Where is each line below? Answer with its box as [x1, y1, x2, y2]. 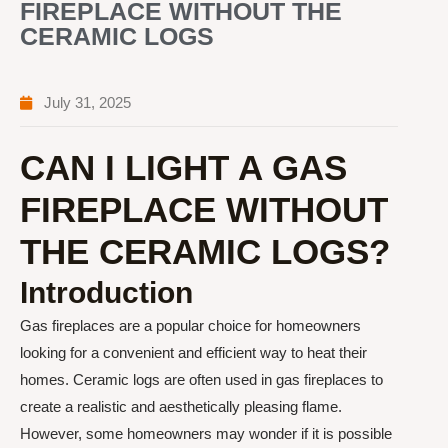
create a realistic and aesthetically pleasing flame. [20, 398, 342, 415]
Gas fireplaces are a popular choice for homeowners [20, 317, 361, 334]
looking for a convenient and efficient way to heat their [20, 344, 367, 361]
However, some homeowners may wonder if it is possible [20, 425, 392, 442]
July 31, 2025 [44, 94, 131, 111]
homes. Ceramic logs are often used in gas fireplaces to [20, 371, 383, 388]
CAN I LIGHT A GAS [20, 148, 347, 187]
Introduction [20, 276, 193, 309]
